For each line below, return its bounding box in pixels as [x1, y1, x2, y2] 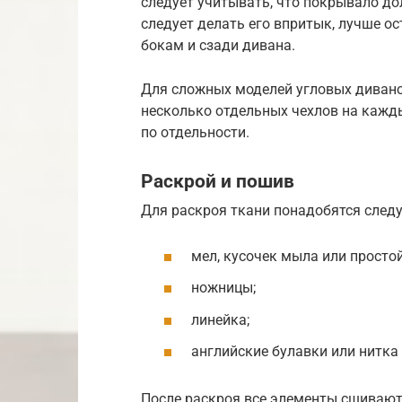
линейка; [191, 310, 249, 328]
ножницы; [191, 279, 256, 297]
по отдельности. [141, 123, 249, 141]
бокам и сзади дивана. [141, 36, 295, 54]
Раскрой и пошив [141, 170, 294, 192]
